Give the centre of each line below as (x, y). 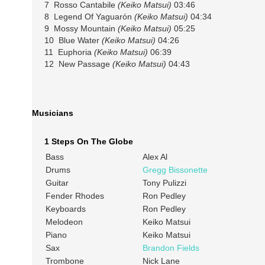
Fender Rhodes (75, 196)
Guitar (57, 183)
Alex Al (155, 157)
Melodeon (64, 222)
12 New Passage (78, 64)
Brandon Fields (171, 248)
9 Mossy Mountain (81, 28)
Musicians (52, 113)
